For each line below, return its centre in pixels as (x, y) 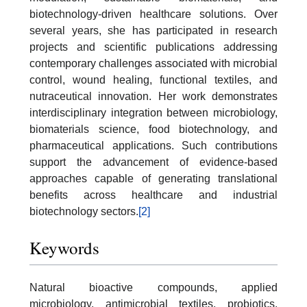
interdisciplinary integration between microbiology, (153, 112)
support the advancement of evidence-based (153, 162)
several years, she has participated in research (153, 30)
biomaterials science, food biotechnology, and (153, 129)
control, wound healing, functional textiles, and (153, 79)
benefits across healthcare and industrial (153, 195)
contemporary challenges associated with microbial (153, 63)
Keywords (64, 248)
